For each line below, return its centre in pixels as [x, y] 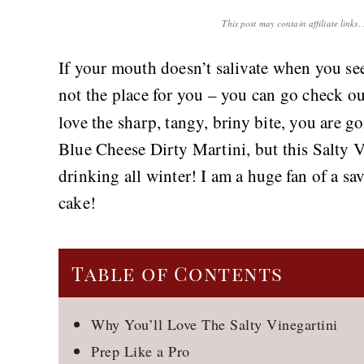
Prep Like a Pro [141, 351]
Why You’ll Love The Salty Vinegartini [214, 324]
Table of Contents [178, 273]
